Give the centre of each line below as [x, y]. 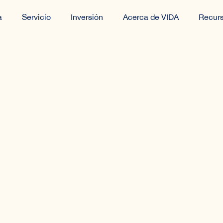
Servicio [36, 17]
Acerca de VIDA [151, 17]
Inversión [87, 17]
